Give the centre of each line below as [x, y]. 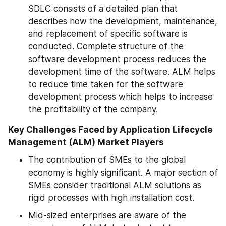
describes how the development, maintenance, [123, 21]
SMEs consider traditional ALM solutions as [115, 185]
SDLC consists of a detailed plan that [103, 8]
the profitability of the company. [93, 109]
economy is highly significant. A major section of [123, 172]
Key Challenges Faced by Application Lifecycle [110, 129]
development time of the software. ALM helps [122, 71]
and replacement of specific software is [108, 34]
